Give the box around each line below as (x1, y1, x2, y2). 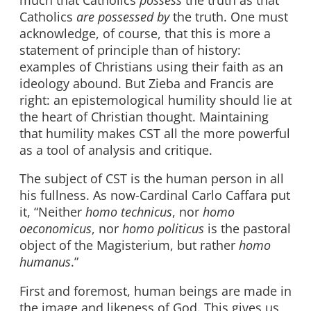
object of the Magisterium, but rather (19, 237, 239, 254)
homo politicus (122, 220, 204, 237)
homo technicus (85, 203, 172, 221)
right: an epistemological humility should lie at (19, 91, 292, 108)
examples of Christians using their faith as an (19, 58, 283, 75)
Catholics (19, 8, 76, 25)
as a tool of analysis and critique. (19, 141, 212, 158)
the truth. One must (169, 8, 288, 25)
